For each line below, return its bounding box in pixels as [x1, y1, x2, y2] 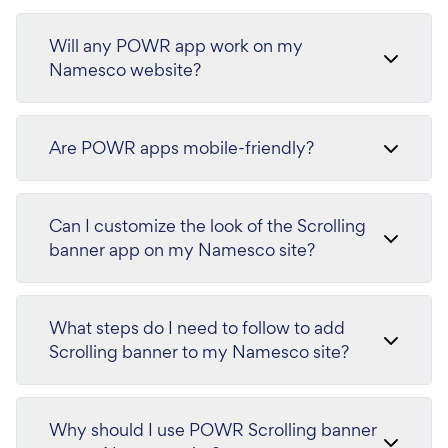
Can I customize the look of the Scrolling [49, 213, 366, 237]
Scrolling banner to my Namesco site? [49, 339, 349, 363]
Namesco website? [49, 57, 201, 81]
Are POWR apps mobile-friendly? [49, 135, 314, 159]
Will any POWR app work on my [49, 33, 303, 57]
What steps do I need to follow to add [49, 315, 345, 339]
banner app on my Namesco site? [49, 237, 315, 261]
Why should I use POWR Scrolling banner [49, 417, 377, 441]
